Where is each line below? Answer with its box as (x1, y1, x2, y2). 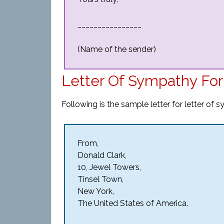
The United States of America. (77, 198, 188, 208)
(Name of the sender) (77, 44, 156, 54)
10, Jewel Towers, (77, 162, 141, 172)
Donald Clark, (77, 150, 126, 160)
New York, (77, 186, 114, 196)
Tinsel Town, (77, 174, 123, 184)
